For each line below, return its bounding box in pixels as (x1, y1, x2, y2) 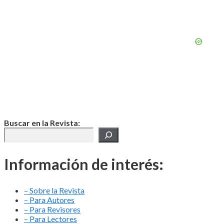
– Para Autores (24, 194, 74, 204)
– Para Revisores (24, 204, 80, 214)
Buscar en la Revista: (4, 117, 80, 127)
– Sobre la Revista (24, 185, 84, 195)
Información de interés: (4, 154, 163, 173)
